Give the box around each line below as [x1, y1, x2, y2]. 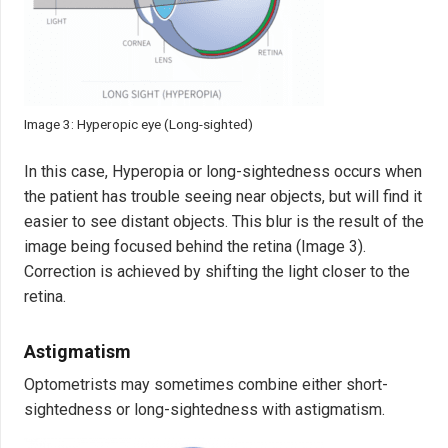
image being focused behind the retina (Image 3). [24, 236, 366, 256]
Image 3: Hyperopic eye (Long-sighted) [24, 115, 253, 132]
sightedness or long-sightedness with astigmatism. [24, 400, 385, 420]
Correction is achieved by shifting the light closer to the [24, 261, 410, 281]
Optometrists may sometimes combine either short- [24, 375, 388, 395]
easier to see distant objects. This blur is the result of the [24, 211, 424, 231]
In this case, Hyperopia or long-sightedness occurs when [24, 161, 422, 181]
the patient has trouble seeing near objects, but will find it [24, 186, 422, 206]
